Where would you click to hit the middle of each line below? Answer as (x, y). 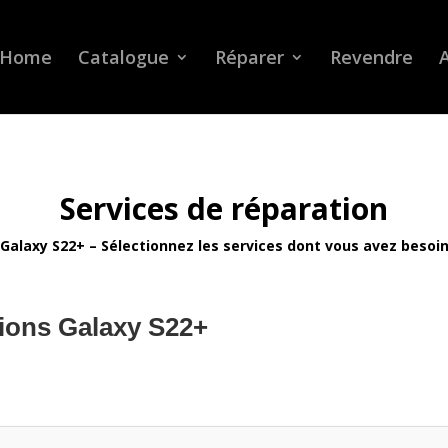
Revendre (371, 57)
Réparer (249, 57)
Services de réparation (224, 208)
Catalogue (123, 57)
